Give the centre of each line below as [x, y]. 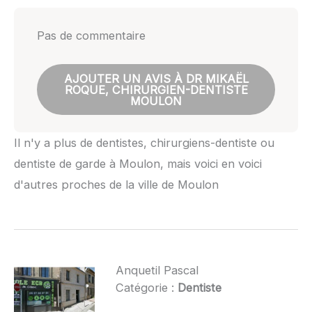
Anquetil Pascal [157, 271]
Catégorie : [146, 288]
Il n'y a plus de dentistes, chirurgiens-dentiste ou [144, 142]
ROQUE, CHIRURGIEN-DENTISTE [156, 89]
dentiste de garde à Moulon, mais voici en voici [138, 163]
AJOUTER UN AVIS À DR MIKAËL [156, 78]
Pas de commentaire [91, 36]
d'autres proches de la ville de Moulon [116, 184]
